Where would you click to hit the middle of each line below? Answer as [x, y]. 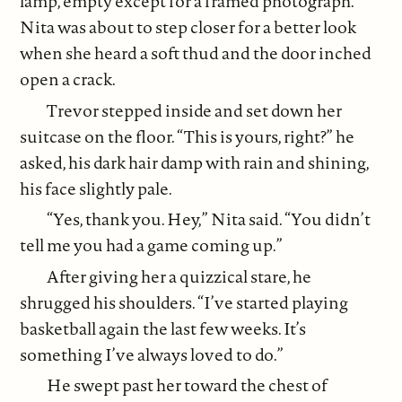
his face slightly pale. [96, 188]
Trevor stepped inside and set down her [195, 110]
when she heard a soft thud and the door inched [196, 53]
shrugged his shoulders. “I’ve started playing [184, 302]
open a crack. [68, 79]
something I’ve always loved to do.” [152, 354]
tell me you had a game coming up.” [152, 245]
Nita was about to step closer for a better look [188, 27]
